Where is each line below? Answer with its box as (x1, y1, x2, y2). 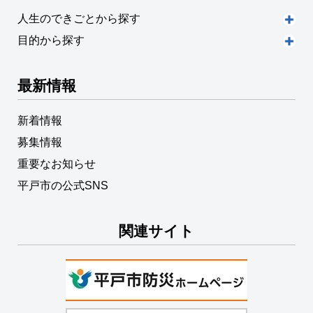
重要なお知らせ (17, 157, 96, 170)
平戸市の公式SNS (17, 179, 108, 191)
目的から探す (17, 34, 85, 46)
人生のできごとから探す (17, 12, 140, 24)
